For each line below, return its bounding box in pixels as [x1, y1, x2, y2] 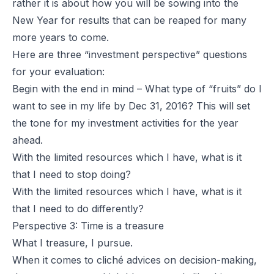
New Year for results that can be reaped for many [12, 13, 246, 26]
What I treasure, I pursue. [12, 236, 133, 249]
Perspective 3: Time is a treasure [12, 219, 164, 232]
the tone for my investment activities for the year [12, 116, 239, 129]
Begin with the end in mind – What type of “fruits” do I [12, 82, 262, 95]
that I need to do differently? [12, 202, 144, 215]
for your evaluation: [12, 65, 105, 78]
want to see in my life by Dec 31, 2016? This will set [12, 99, 250, 112]
